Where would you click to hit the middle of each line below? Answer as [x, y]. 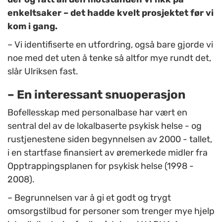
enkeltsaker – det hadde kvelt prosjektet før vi [111, 13]
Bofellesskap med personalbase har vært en [97, 113]
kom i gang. [32, 27]
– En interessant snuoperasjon [96, 95]
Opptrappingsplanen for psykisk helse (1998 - [101, 166]
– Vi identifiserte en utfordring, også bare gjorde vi [110, 45]
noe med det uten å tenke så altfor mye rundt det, [109, 58]
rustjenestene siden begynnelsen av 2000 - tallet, [110, 139]
